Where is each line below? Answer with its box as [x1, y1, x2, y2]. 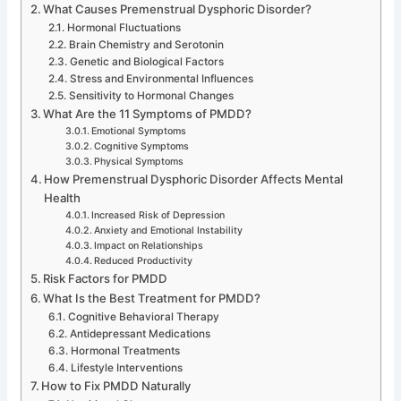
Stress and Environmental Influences [69, 72, 253, 85]
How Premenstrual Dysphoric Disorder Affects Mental [44, 171, 344, 186]
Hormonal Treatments [70, 344, 180, 357]
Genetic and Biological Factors [69, 55, 224, 68]
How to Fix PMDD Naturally [41, 378, 192, 393]
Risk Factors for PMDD [43, 270, 168, 286]
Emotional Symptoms [91, 124, 187, 137]
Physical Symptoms [94, 155, 184, 167]
